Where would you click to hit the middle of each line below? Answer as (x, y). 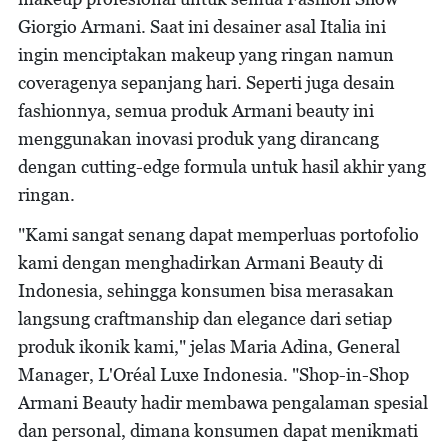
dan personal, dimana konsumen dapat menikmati (218, 430)
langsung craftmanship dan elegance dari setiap (205, 318)
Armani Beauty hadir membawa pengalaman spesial (223, 402)
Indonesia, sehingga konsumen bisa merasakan (206, 290)
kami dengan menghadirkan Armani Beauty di (200, 262)
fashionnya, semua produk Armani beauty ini (196, 110)
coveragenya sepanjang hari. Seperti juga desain (206, 82)
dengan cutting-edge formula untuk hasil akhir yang (222, 166)
